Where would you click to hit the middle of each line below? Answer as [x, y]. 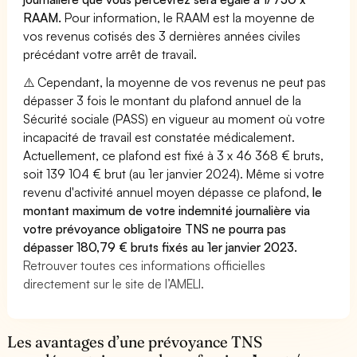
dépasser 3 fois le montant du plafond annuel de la [163, 100]
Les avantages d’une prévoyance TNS [135, 341]
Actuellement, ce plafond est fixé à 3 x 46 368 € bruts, [174, 155]
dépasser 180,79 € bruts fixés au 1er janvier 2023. [161, 247]
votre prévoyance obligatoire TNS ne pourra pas [155, 228]
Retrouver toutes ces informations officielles [145, 265]
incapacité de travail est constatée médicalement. [159, 137]
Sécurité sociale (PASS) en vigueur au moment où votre [175, 118]
